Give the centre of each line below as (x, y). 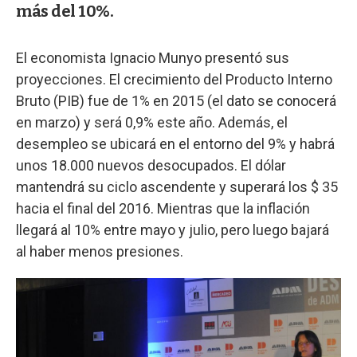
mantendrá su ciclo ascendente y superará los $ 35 (177, 186)
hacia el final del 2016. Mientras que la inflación (163, 208)
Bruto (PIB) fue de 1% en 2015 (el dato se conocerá (176, 100)
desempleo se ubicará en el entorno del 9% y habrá (175, 143)
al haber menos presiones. (100, 251)
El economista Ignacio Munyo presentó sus (153, 57)
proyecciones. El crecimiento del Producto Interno (174, 79)
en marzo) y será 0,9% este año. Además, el (152, 122)
